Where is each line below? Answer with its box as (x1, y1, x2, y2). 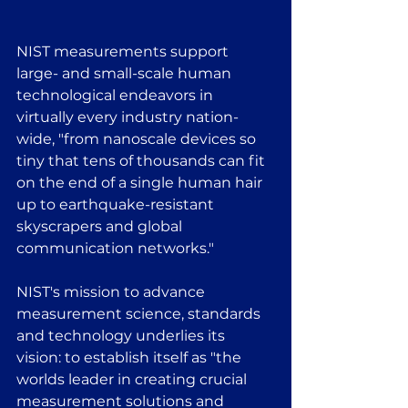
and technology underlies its (16, 327, 229, 345)
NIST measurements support (16, 43, 232, 61)
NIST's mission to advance (16, 283, 209, 301)
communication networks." (16, 240, 214, 258)
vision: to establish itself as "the (16, 349, 245, 367)
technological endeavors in (16, 87, 217, 105)
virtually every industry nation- (16, 108, 239, 127)
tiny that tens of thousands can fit (16, 152, 269, 170)
